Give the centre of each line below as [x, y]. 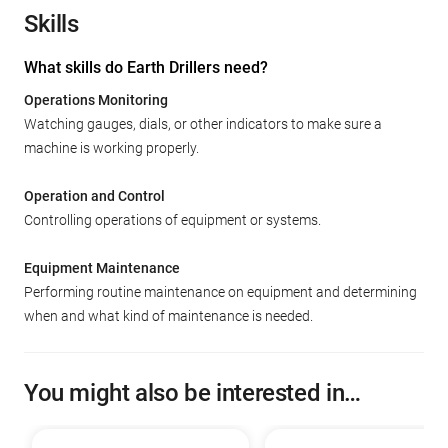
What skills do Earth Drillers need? [146, 67]
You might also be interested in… [192, 393]
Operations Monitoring [96, 100]
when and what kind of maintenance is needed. [168, 316]
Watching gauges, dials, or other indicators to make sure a [203, 124]
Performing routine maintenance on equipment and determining [220, 292]
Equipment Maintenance [102, 268]
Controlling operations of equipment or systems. [172, 220]
